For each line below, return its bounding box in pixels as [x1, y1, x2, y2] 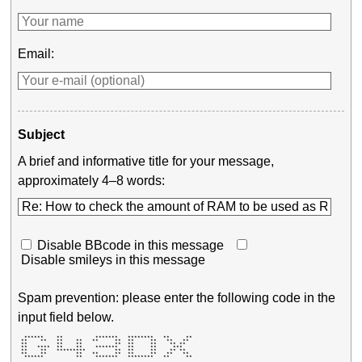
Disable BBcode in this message [37, 238, 225, 253]
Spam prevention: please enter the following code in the [18, 290, 336, 305]
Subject [18, 128, 65, 142]
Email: [18, 47, 55, 61]
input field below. [18, 309, 115, 324]
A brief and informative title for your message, [18, 154, 275, 168]
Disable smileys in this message [21, 253, 206, 267]
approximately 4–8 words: [18, 173, 166, 187]
